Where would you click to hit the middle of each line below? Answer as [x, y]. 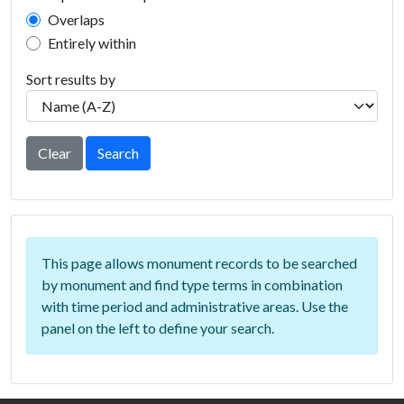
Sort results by [71, 78]
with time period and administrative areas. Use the [195, 306]
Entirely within [92, 42]
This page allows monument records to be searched [199, 262]
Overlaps [76, 19]
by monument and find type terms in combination [192, 284]
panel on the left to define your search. [158, 327]
